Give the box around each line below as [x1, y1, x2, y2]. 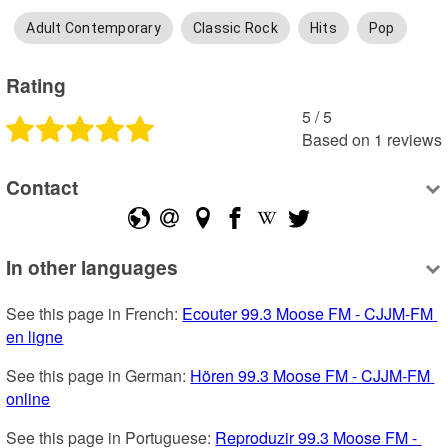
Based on [301, 127, 370, 151]
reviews [386, 127, 442, 151]
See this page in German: [6, 364, 191, 388]
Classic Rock [192, 20, 278, 37]
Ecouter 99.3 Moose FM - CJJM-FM [182, 302, 434, 326]
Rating [6, 70, 67, 99]
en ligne [6, 325, 64, 349]
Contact [6, 173, 79, 202]
